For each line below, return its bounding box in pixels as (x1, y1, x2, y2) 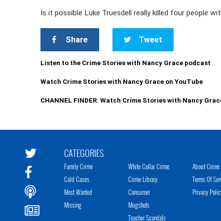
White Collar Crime (128, 161, 169, 171)
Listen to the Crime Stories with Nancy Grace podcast (40, 59, 211, 67)
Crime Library (128, 174, 157, 184)
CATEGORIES (64, 147, 104, 159)
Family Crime (64, 161, 93, 171)
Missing (64, 200, 81, 210)
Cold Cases (64, 174, 89, 184)
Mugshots (128, 200, 149, 210)
